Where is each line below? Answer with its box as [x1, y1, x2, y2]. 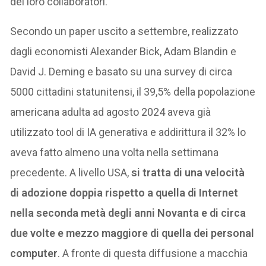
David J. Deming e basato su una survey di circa [10, 65, 233, 78]
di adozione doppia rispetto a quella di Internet [10, 186, 239, 199]
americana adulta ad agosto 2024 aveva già [10, 105, 211, 118]
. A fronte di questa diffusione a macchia [58, 246, 248, 259]
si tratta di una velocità [131, 166, 245, 179]
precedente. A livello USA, [10, 166, 132, 179]
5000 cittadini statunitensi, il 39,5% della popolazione [10, 85, 256, 98]
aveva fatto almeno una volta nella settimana [10, 145, 219, 159]
